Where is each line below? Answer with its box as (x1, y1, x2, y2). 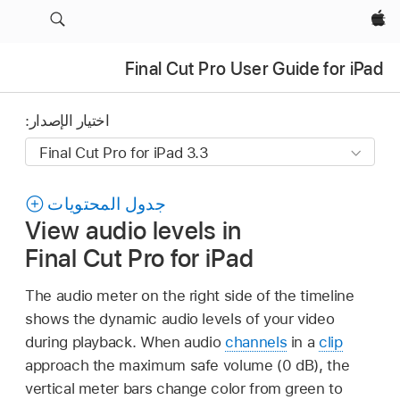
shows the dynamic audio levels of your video (25, 309, 335, 328)
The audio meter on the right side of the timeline (25, 286, 354, 304)
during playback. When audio (25, 332, 226, 351)
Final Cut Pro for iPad (25, 243, 254, 274)
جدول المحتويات (47, 194, 167, 215)
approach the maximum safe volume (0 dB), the (25, 355, 350, 374)
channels (225, 332, 287, 351)
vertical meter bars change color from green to (25, 379, 343, 397)
